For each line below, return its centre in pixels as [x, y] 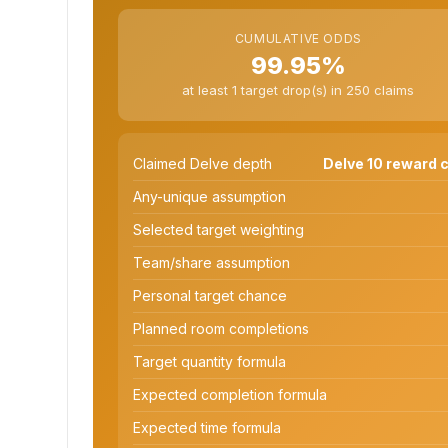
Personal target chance [210, 295]
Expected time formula [207, 427]
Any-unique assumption [209, 196]
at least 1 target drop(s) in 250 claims [298, 90]
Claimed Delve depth [202, 163]
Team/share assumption [211, 262]
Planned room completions [221, 328]
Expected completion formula [230, 394]
